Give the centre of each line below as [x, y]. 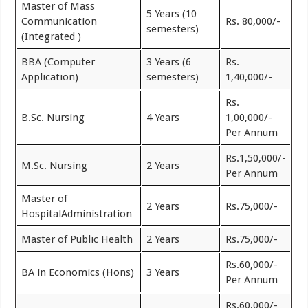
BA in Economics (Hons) [78, 272]
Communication [59, 21]
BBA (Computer [58, 62]
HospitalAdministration [77, 214]
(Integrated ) [52, 36]
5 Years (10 [172, 14]
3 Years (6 [169, 62]
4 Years [163, 118]
